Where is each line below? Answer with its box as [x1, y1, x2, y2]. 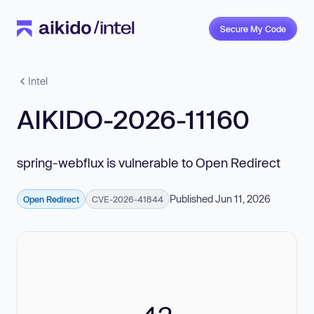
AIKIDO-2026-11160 [17, 104, 250, 134]
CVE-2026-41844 [92, 194, 163, 204]
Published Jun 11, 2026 [170, 193, 271, 205]
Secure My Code [220, 24, 286, 34]
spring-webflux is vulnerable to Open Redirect [17, 155, 280, 170]
